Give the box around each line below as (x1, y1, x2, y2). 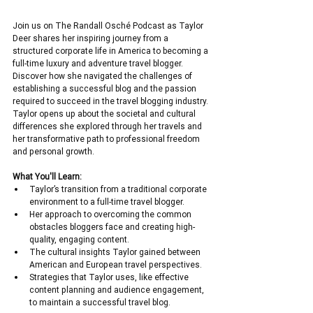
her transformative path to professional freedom (13, 133, 202, 145)
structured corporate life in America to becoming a (13, 45, 210, 57)
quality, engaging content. (29, 234, 129, 245)
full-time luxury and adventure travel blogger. (13, 58, 185, 69)
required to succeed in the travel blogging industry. (13, 96, 210, 107)
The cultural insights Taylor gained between (29, 247, 203, 258)
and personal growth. (13, 146, 94, 157)
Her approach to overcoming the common (29, 209, 194, 220)
